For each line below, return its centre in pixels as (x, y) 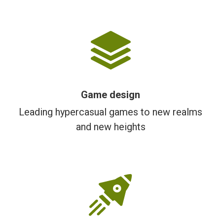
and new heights (110, 127)
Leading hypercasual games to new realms (110, 112)
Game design (110, 95)
